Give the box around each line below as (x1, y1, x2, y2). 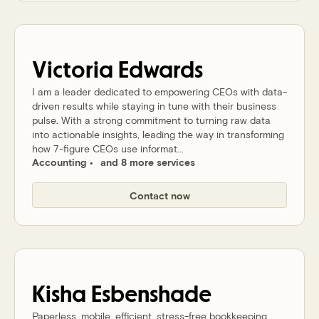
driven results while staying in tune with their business (32, 100, 276, 112)
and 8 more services (100, 156, 195, 168)
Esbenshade (91, 283, 211, 306)
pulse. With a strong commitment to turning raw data (32, 114, 271, 126)
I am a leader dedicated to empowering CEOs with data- (32, 85, 287, 98)
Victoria (32, 59, 113, 82)
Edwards (118, 59, 203, 82)
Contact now (129, 189, 190, 202)
